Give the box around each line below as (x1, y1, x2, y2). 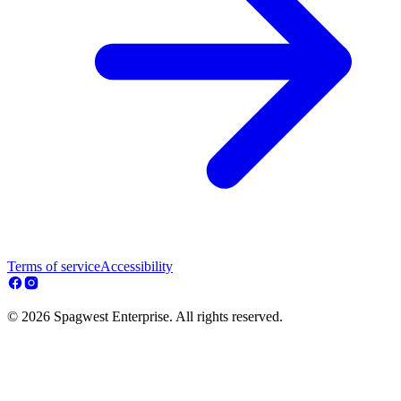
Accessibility (100, 258, 173, 274)
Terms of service (7, 258, 100, 274)
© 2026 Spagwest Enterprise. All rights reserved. (7, 308, 283, 324)
